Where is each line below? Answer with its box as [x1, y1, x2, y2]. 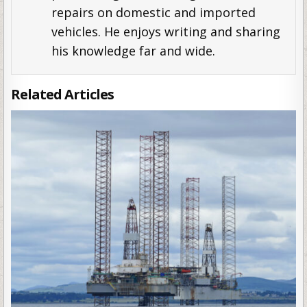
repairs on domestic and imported [51, 4, 256, 21]
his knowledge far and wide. [51, 42, 215, 60]
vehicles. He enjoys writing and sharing [51, 23, 280, 40]
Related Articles [11, 85, 114, 104]
